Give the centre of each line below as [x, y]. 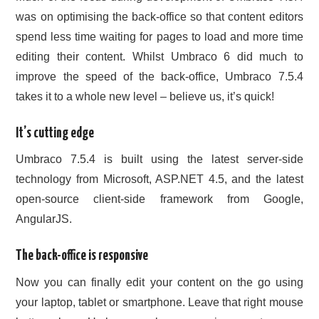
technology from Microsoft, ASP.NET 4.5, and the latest [159, 179]
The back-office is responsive [82, 256]
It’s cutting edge [55, 133]
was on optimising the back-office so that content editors [159, 16]
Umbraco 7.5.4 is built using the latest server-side [159, 159]
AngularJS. [44, 219]
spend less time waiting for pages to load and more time [159, 36]
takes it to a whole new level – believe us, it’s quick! [145, 96]
